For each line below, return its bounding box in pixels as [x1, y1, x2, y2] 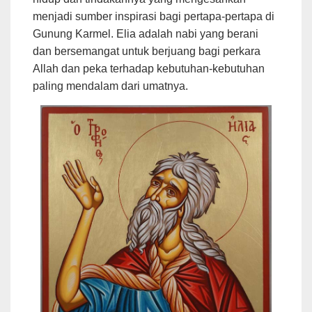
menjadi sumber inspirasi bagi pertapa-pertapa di [33, 10, 274, 22]
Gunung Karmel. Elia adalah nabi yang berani [33, 27, 258, 40]
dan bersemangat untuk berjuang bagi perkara [33, 45, 260, 57]
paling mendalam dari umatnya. [33, 79, 191, 92]
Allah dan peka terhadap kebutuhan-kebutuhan [33, 62, 265, 75]
